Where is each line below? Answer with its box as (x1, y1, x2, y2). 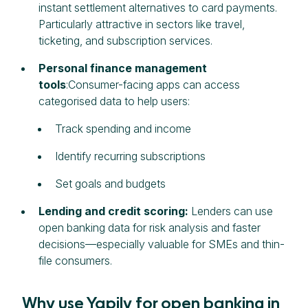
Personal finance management (38, 60, 207, 75)
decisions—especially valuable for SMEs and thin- (38, 236, 285, 251)
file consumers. (38, 253, 112, 267)
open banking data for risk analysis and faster (38, 220, 261, 234)
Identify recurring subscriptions (55, 148, 206, 163)
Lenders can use (188, 203, 273, 218)
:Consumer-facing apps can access (66, 77, 240, 91)
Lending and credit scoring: (38, 203, 188, 218)
